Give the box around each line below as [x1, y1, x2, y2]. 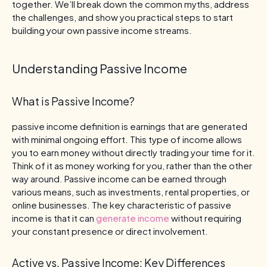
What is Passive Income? [12, 94, 135, 108]
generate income [96, 212, 169, 223]
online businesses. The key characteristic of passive [12, 198, 231, 210]
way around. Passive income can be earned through [12, 172, 226, 184]
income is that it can [12, 212, 96, 223]
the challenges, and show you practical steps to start [12, 11, 233, 23]
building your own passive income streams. [12, 24, 192, 36]
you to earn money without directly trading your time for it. [12, 146, 255, 158]
